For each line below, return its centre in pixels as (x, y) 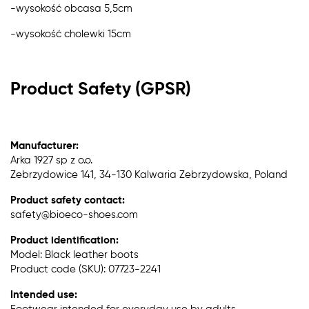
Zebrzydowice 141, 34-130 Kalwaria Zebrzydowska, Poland (149, 175)
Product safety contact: (68, 200)
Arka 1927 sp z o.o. (51, 160)
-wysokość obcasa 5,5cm (71, 8)
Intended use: (44, 295)
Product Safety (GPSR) (101, 90)
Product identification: (64, 240)
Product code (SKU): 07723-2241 (86, 269)
